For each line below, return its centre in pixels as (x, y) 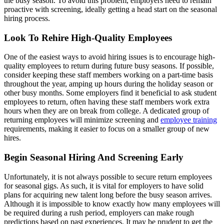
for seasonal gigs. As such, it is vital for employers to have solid (104, 185)
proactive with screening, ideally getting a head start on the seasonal (110, 9)
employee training (189, 120)
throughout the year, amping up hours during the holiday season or (108, 84)
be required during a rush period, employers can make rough (99, 212)
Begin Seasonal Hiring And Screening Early (94, 157)
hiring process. (27, 18)
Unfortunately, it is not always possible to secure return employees (108, 176)
